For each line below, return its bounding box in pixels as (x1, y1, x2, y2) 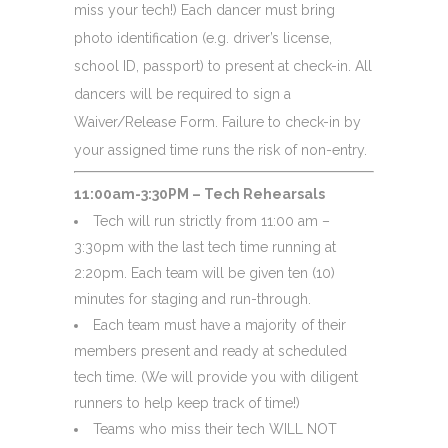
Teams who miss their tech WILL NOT (93, 420, 337, 437)
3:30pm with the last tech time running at (74, 238, 336, 255)
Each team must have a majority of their (93, 316, 346, 333)
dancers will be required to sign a (74, 85, 291, 102)
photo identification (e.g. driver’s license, (74, 29, 332, 46)
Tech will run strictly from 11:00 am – (93, 212, 330, 229)
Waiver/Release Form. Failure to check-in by (74, 113, 361, 130)
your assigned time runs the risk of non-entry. (74, 141, 367, 158)
